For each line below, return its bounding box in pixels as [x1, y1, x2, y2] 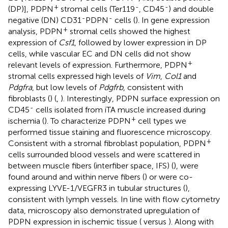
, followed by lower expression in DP [74, 37, 207, 47]
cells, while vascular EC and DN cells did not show [8, 48, 191, 59]
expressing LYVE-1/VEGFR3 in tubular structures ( [8, 183, 185, 193]
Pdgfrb [99, 82, 123, 92]
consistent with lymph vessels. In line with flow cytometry [8, 194, 220, 204]
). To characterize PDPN [44, 116, 131, 126]
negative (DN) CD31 [8, 15, 81, 25]
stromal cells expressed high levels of [8, 71, 146, 81]
